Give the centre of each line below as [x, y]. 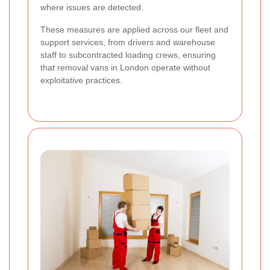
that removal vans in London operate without [125, 67]
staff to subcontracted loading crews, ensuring [128, 55]
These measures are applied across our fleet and [134, 29]
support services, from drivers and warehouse [128, 42]
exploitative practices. [81, 80]
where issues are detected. [92, 7]
